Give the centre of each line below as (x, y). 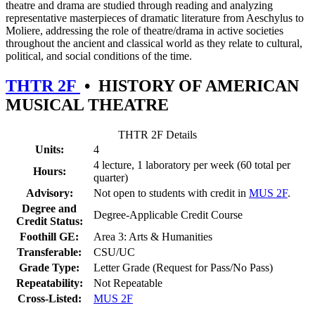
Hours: (49, 171)
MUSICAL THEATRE (87, 104)
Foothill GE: (49, 236)
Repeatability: (49, 283)
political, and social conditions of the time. (99, 56)
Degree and (49, 208)
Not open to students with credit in (171, 193)
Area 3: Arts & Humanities (153, 236)
